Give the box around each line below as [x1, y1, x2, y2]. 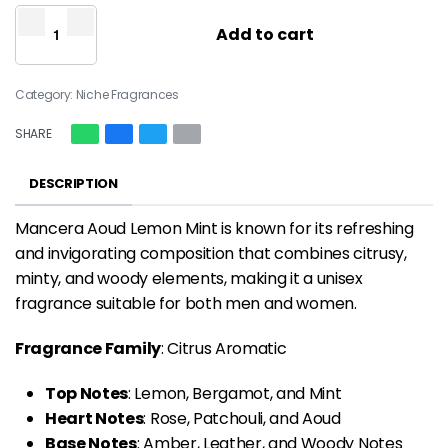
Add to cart [216, 22, 314, 46]
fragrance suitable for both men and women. [15, 292, 357, 316]
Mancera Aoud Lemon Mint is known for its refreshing [15, 217, 414, 241]
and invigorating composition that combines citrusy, [15, 242, 407, 266]
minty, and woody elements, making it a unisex [15, 267, 363, 291]
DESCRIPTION [29, 173, 118, 193]
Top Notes [45, 382, 129, 406]
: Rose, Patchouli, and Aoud [143, 407, 341, 431]
